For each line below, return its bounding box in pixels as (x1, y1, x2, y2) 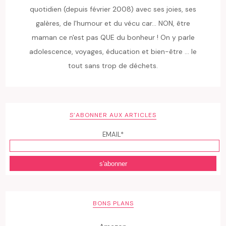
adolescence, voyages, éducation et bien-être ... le (29, 47, 197, 56)
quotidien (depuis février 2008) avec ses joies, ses (30, 5, 196, 14)
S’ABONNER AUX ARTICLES (70, 111, 156, 120)
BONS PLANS (92, 199, 134, 208)
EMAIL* (102, 130, 124, 139)
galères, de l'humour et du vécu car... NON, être (36, 19, 190, 28)
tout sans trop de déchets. (68, 61, 158, 71)
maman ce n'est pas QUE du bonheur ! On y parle (31, 33, 195, 42)
